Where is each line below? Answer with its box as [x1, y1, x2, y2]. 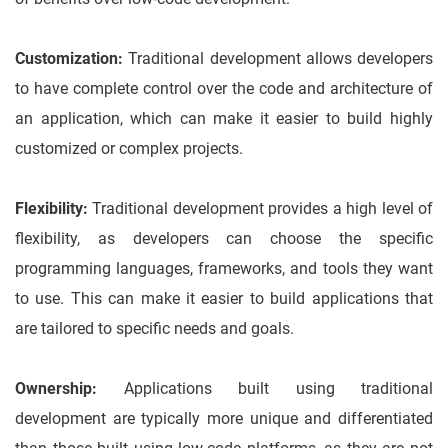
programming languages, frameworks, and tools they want [15, 259, 433, 279]
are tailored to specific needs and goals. [15, 319, 294, 339]
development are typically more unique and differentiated [15, 409, 433, 429]
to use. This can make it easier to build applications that [15, 289, 433, 309]
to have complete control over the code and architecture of [15, 79, 433, 99]
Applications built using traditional [97, 379, 433, 399]
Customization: [15, 49, 129, 69]
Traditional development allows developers [128, 49, 433, 69]
